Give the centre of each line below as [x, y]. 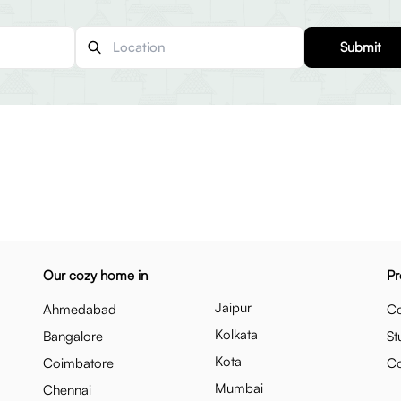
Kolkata [236, 334]
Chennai [67, 390]
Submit [360, 47]
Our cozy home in [95, 275]
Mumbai [239, 388]
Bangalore [73, 336]
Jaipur [233, 307]
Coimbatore [78, 363]
